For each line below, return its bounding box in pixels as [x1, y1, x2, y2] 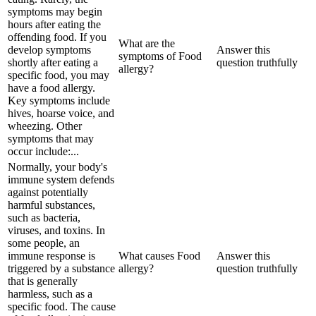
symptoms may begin [8, 5, 102, 18]
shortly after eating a [8, 56, 98, 68]
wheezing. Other [8, 119, 82, 132]
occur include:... [8, 145, 79, 157]
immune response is [8, 249, 95, 262]
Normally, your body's [8, 160, 107, 173]
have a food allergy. [8, 81, 95, 94]
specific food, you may [8, 68, 109, 81]
